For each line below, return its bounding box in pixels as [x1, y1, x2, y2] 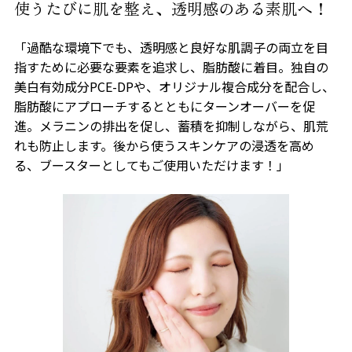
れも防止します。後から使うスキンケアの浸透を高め [13, 136, 314, 156]
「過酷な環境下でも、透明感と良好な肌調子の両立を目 [13, 38, 328, 57]
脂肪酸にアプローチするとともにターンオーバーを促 [13, 97, 315, 116]
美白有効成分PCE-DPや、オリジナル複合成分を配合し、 [13, 77, 335, 97]
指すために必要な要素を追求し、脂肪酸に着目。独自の [13, 57, 328, 77]
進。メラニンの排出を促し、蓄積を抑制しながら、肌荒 [13, 116, 328, 136]
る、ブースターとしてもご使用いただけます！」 [13, 156, 289, 175]
